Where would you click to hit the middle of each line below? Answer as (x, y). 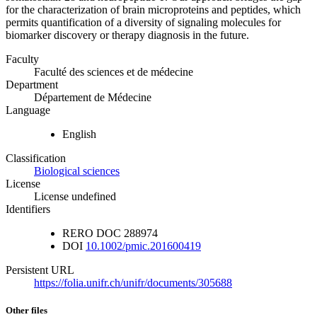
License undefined (75, 197)
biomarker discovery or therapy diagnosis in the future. (127, 35)
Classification (36, 158)
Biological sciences (77, 171)
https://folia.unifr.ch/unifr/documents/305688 (133, 283)
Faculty (22, 59)
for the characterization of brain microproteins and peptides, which (153, 10)
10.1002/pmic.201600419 (143, 246)
